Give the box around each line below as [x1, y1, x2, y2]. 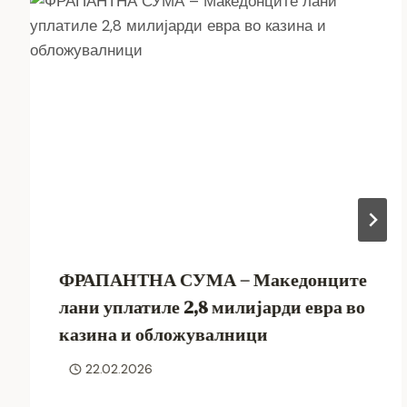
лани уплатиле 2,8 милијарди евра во [59, 293, 366, 320]
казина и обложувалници [59, 321, 269, 347]
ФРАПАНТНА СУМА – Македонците [59, 266, 368, 293]
